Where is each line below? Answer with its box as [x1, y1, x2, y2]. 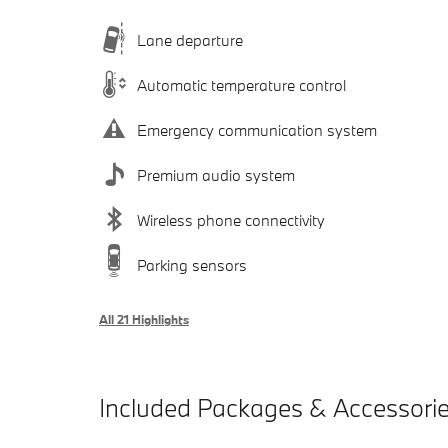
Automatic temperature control [137, 74, 346, 95]
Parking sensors [137, 254, 247, 275]
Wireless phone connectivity [137, 209, 325, 230]
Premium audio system [137, 164, 295, 185]
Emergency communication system [137, 119, 377, 140]
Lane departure [137, 29, 243, 50]
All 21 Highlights [99, 311, 189, 328]
